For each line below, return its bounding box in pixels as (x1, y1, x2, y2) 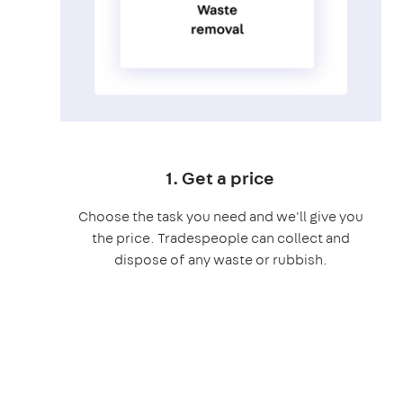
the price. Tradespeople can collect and (91, 228, 350, 247)
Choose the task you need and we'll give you (77, 206, 363, 226)
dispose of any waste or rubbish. (113, 249, 327, 269)
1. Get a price (166, 165, 275, 190)
